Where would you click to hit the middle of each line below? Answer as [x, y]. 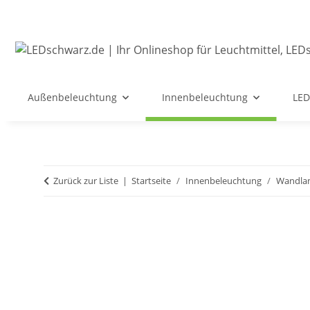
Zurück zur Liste [86, 181]
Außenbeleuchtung [72, 97]
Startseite [151, 181]
